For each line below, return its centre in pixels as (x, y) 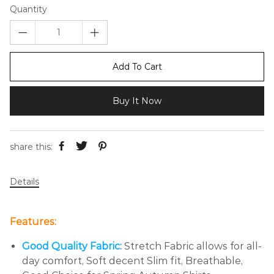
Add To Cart (137, 67)
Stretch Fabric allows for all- (193, 246)
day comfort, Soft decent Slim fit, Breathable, (132, 261)
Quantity (28, 9)
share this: (31, 146)
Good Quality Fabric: (72, 246)
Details (24, 182)
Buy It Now (137, 101)
